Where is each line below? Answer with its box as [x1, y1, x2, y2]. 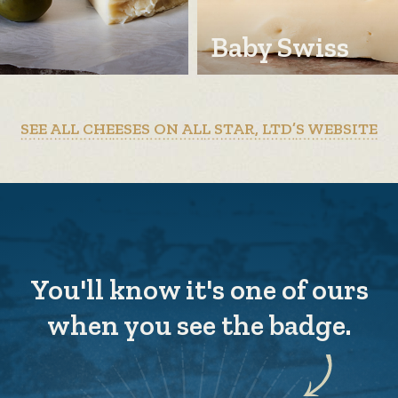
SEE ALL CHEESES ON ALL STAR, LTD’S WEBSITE [20, 118, 378, 139]
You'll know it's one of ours [29, 272, 369, 306]
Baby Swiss [211, 29, 349, 64]
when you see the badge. [47, 307, 351, 342]
